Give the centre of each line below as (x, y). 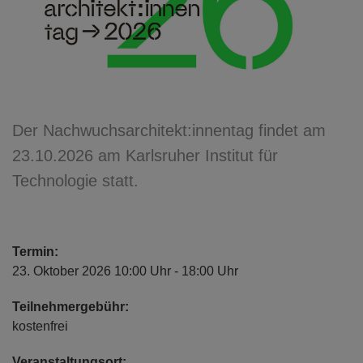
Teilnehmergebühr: (70, 306)
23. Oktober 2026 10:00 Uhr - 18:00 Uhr (125, 271)
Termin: (35, 251)
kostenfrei (40, 326)
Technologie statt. (75, 180)
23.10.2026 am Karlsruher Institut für (145, 155)
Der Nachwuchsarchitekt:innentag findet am (169, 130)
